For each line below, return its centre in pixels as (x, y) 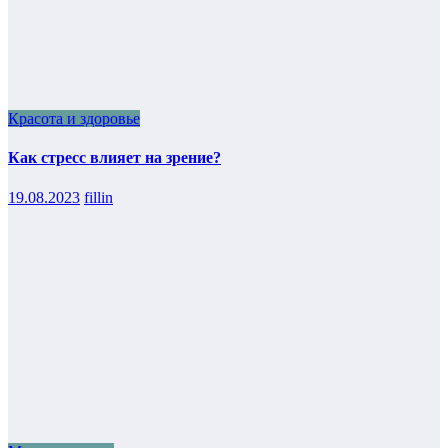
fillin (98, 197)
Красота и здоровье (74, 119)
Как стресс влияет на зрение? (114, 158)
